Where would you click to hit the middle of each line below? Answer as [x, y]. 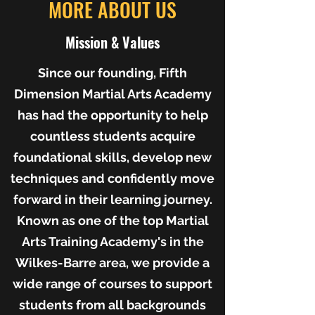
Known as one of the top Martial [112, 220]
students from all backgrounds [112, 305]
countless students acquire [112, 136]
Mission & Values [112, 42]
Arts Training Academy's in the [112, 242]
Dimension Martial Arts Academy [112, 94]
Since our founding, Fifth [112, 73]
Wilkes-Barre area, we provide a [112, 263]
